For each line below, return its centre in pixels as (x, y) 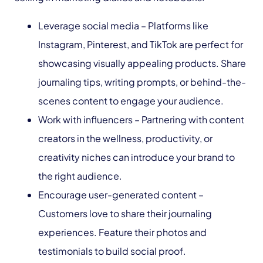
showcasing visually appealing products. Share (142, 63)
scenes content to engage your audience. (131, 101)
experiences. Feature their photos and (122, 232)
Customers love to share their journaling (125, 213)
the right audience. (80, 176)
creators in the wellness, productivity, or (125, 138)
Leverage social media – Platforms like (123, 26)
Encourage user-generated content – (121, 195)
